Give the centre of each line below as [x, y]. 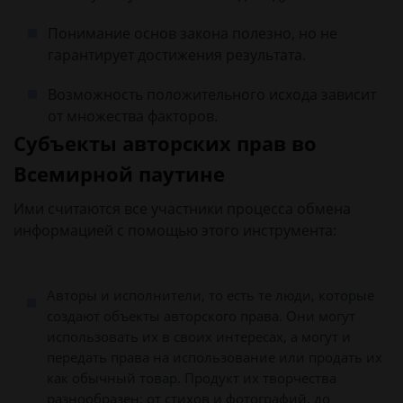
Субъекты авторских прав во [165, 143]
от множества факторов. [133, 116]
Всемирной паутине [119, 174]
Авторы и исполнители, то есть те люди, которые [210, 295]
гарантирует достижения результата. [177, 55]
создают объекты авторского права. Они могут [201, 316]
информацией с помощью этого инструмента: [175, 230]
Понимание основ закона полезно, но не [193, 33]
